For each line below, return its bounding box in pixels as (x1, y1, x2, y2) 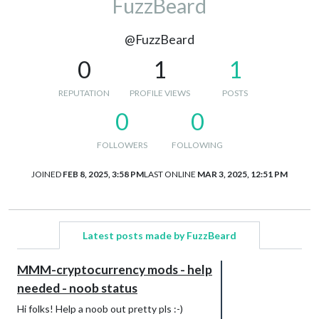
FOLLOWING (172, 139, 223, 150)
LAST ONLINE (144, 168, 196, 179)
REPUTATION (58, 87, 110, 98)
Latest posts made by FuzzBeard (83, 229, 236, 241)
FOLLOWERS (96, 139, 147, 150)
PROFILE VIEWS (129, 87, 190, 98)
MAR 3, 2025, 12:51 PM (197, 168, 288, 179)
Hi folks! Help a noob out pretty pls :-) (17, 302, 183, 315)
